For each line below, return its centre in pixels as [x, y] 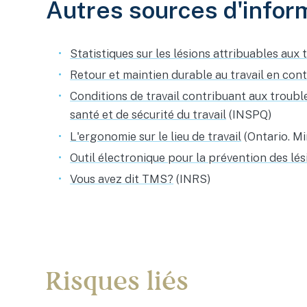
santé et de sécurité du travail [148, 115]
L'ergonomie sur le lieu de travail [156, 136]
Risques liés [118, 282]
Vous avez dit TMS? [122, 179]
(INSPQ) [249, 115]
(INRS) [193, 179]
